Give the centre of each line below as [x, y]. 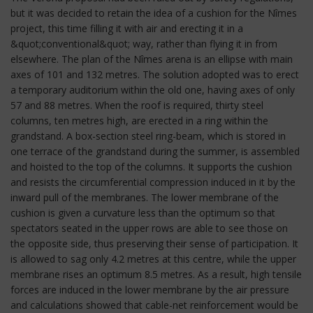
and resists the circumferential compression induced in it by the [153, 182]
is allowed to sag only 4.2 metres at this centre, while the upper [153, 259]
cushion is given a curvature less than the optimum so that [143, 213]
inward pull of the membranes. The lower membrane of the [145, 197]
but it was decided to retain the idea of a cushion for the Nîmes [154, 13]
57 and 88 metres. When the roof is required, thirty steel [137, 105]
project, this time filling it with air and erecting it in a [127, 28]
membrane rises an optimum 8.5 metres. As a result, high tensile [156, 274]
